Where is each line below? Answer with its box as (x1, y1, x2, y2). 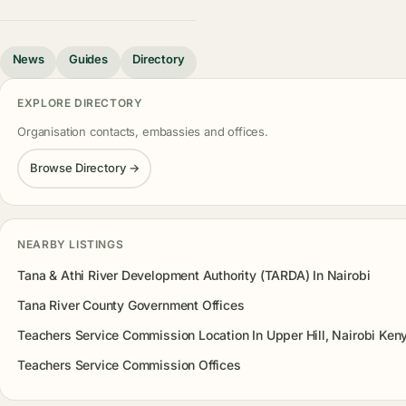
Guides (69, 51, 108, 66)
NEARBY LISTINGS (17, 237, 124, 251)
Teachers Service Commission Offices (17, 356, 241, 372)
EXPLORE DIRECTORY (17, 95, 143, 110)
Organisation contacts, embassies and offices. (17, 123, 268, 139)
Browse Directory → (29, 160, 140, 176)
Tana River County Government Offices (17, 297, 245, 314)
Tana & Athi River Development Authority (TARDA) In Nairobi (17, 267, 371, 284)
